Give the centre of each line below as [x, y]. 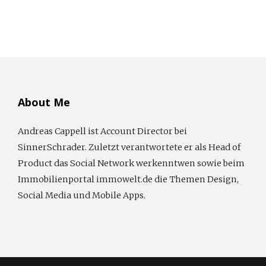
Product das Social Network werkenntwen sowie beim [131, 163]
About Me [44, 102]
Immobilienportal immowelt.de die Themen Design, [128, 179]
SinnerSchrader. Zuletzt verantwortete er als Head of [129, 147]
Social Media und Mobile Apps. [82, 195]
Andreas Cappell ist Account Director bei [102, 131]
